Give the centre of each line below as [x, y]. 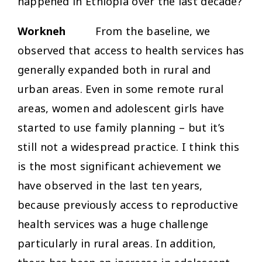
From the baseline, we [138, 31]
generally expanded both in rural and [114, 69]
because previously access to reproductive [128, 204]
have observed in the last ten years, [110, 185]
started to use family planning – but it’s [121, 127]
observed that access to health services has [131, 50]
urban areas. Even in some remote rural [121, 89]
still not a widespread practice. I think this [128, 146]
